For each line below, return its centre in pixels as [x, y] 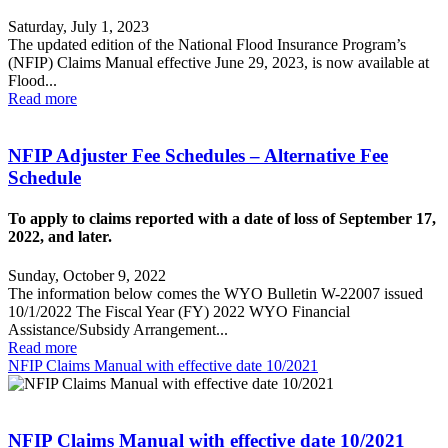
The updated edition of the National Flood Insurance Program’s [207, 44]
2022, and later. [60, 236]
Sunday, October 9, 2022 [87, 276]
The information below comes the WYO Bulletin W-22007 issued [215, 294]
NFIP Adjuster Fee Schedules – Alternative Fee [198, 155]
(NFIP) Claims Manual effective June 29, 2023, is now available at [218, 62]
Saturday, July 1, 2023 [78, 26]
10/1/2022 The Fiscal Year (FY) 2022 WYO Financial [179, 312]
